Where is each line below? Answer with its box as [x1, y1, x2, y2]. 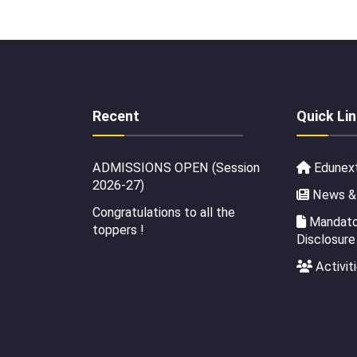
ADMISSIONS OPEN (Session [92, 159, 260, 175]
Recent [92, 107, 139, 124]
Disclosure [296, 231, 355, 247]
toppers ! [92, 222, 144, 237]
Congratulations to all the [92, 204, 235, 220]
